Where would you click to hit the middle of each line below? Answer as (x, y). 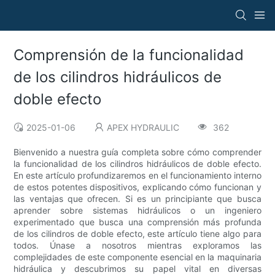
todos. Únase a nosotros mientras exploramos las (137, 246)
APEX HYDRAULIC (143, 128)
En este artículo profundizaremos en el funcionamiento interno (137, 176)
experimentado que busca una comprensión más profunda (137, 222)
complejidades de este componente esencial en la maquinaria (137, 257)
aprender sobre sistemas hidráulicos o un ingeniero (137, 211)
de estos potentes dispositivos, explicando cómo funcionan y (137, 187)
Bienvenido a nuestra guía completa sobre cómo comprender (137, 152)
